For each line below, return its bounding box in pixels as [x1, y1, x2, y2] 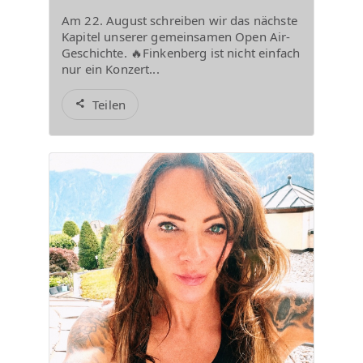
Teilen [92, 96, 126, 113]
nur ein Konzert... [62, 61, 160, 77]
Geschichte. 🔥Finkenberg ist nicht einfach [62, 45, 301, 61]
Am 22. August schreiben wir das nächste [62, 12, 297, 28]
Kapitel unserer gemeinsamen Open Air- [62, 28, 291, 45]
